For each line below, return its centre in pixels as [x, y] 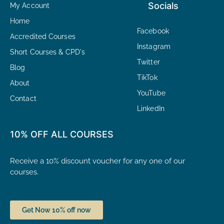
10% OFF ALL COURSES [62, 134]
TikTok [147, 78]
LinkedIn [151, 109]
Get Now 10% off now [56, 210]
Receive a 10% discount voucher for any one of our [97, 161]
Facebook [153, 31]
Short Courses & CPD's [48, 52]
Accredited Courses [43, 37]
